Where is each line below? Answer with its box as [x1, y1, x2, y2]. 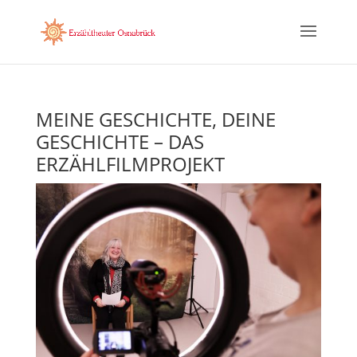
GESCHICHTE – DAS [35, 128, 204, 155]
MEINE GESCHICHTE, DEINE [35, 106, 276, 132]
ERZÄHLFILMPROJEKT [35, 151, 225, 177]
